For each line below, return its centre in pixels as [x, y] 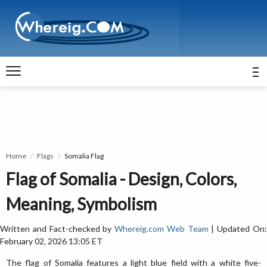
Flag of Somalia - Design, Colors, [121, 179]
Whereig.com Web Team [162, 229]
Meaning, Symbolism [81, 204]
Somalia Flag [84, 156]
